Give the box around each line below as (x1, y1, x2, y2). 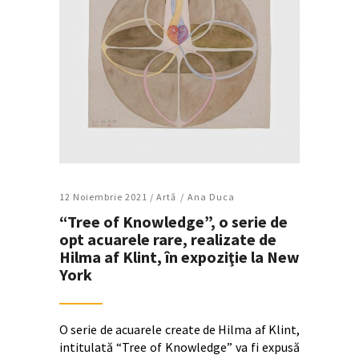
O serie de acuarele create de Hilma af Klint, (59, 321, 300, 337)
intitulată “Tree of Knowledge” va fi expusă (59, 338, 300, 355)
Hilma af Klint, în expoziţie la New (59, 246, 300, 267)
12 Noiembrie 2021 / (59, 190, 156, 203)
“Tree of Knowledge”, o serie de (59, 211, 288, 232)
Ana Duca (188, 190, 235, 203)
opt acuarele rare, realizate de (59, 228, 276, 249)
